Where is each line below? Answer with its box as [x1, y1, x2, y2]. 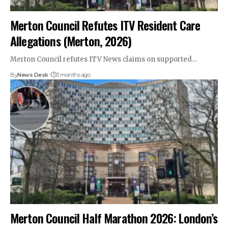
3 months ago [56, 71, 91, 79]
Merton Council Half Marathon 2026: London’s [10, 208, 218, 227]
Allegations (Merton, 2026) [10, 32, 131, 50]
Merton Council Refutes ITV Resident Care [10, 16, 201, 35]
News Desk [17, 71, 48, 79]
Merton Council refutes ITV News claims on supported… [10, 55, 197, 64]
